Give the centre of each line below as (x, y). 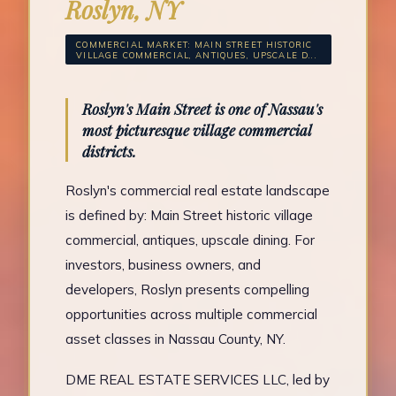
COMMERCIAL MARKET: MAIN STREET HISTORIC (194, 44)
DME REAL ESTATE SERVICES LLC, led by (197, 379)
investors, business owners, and (163, 265)
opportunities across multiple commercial (191, 315)
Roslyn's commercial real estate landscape (197, 191)
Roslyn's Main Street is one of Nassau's (202, 108)
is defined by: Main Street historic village (189, 216)
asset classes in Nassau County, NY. (175, 339)
